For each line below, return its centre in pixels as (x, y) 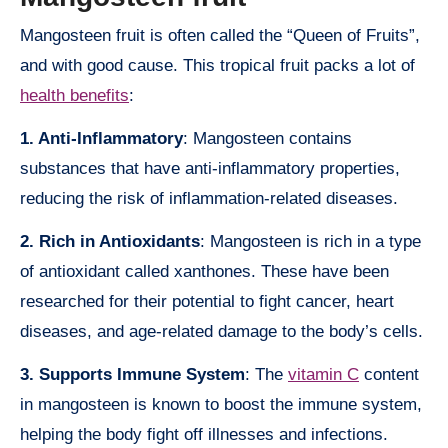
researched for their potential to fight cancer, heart (207, 302)
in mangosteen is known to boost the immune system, (221, 405)
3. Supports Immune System (132, 375)
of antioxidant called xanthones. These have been (204, 272)
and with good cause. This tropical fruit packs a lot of (217, 66)
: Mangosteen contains (267, 139)
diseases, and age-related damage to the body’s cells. (221, 332)
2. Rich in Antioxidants (110, 242)
